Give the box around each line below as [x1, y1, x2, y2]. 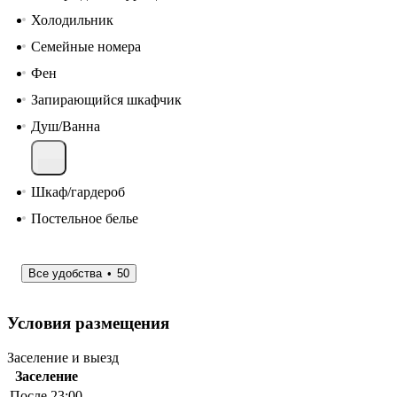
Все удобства [28, 267, 102, 281]
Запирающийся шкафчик [31, 92, 182, 108]
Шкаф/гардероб [31, 184, 125, 200]
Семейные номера [31, 39, 141, 55]
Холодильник [31, 12, 113, 28]
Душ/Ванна [31, 119, 100, 135]
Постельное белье [31, 211, 138, 227]
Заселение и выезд [7, 349, 119, 365]
